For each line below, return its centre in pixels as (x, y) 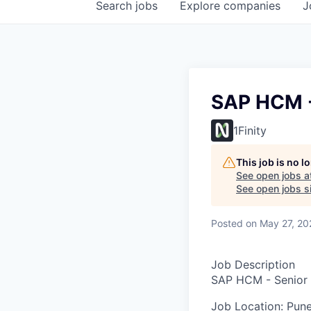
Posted (227, 224)
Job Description (253, 265)
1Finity (250, 131)
